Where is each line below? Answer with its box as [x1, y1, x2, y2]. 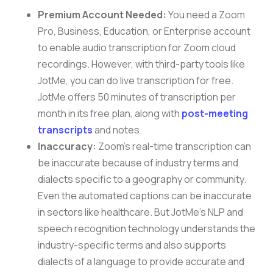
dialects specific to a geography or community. [38, 172, 247, 186]
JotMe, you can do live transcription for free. [38, 74, 234, 88]
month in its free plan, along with [38, 107, 182, 121]
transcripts [38, 123, 93, 137]
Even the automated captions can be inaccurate [38, 189, 252, 203]
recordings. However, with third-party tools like [38, 57, 246, 71]
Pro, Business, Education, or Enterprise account [38, 24, 251, 38]
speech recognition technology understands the [38, 222, 256, 236]
